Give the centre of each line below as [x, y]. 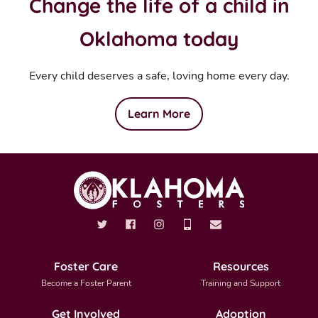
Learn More [159, 113]
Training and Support [241, 283]
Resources [241, 266]
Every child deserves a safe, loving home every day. [159, 76]
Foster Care [86, 266]
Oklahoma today [159, 38]
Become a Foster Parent [86, 283]
